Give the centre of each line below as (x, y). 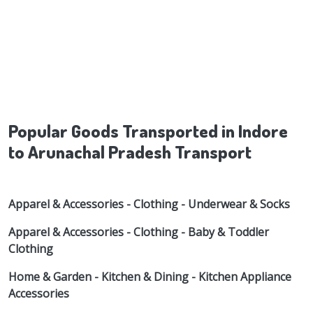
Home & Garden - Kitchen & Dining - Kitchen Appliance (150, 277)
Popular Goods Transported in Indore (148, 131)
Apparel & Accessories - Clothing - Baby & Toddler (139, 232)
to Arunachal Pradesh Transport (130, 152)
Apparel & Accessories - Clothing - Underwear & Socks (149, 204)
